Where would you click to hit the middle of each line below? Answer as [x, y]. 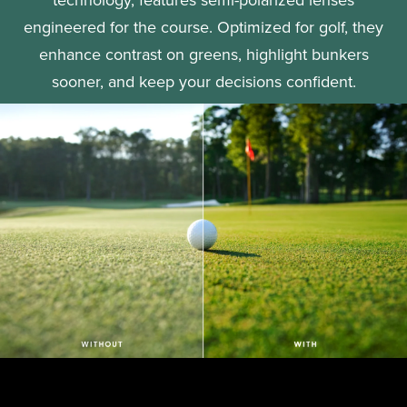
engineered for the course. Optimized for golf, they [203, 26]
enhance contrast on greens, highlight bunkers [203, 54]
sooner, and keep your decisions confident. [203, 81]
